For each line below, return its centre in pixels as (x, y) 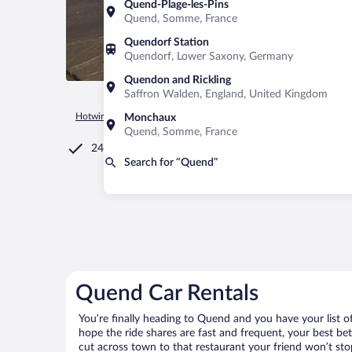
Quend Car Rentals (167, 293)
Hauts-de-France (276, 116)
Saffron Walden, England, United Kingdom (226, 94)
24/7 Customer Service (147, 148)
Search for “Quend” (171, 163)
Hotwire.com (102, 116)
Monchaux (150, 118)
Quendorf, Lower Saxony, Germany (209, 57)
